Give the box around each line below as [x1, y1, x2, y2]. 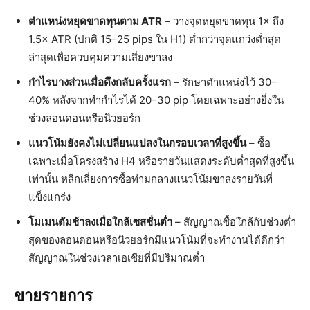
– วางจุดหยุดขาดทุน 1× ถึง [162, 15, 284, 28]
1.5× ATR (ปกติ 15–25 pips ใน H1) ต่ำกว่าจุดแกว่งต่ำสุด [28, 33, 281, 46]
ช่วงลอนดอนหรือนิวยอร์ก [28, 111, 140, 125]
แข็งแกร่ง [28, 190, 71, 204]
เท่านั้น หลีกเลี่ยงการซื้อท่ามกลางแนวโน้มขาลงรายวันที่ [28, 172, 273, 186]
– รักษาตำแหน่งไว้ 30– [171, 75, 277, 89]
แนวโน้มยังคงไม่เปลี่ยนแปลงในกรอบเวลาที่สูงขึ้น [28, 136, 246, 150]
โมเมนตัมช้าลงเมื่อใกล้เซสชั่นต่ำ [28, 215, 172, 229]
